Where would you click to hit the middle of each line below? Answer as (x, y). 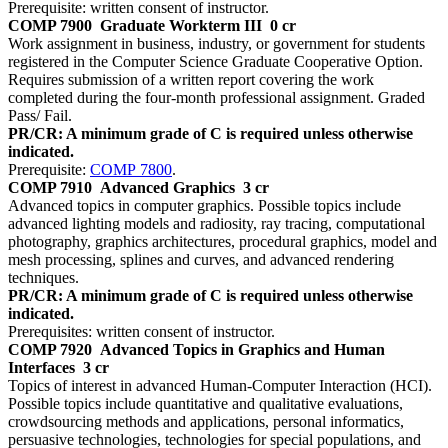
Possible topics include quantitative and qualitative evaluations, (205, 404)
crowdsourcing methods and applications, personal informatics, (206, 422)
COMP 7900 (50, 26)
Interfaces (41, 368)
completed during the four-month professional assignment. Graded (216, 98)
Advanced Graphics (167, 188)
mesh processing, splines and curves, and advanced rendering (201, 260)
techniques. (43, 278)
